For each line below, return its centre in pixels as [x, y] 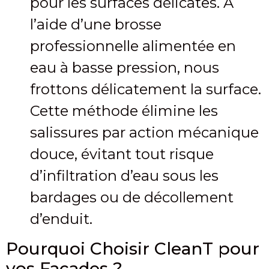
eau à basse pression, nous [125, 68]
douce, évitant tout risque [122, 154]
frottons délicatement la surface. [146, 89]
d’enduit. [61, 219]
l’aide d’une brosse [96, 25]
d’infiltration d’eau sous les [124, 176]
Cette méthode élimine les [124, 111]
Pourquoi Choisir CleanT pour [133, 248]
